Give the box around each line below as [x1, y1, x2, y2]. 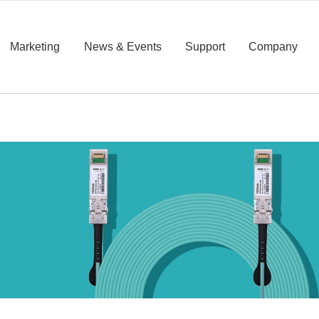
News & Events [83, 41, 162, 53]
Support [184, 41, 225, 53]
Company [249, 41, 298, 53]
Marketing [10, 41, 61, 53]
